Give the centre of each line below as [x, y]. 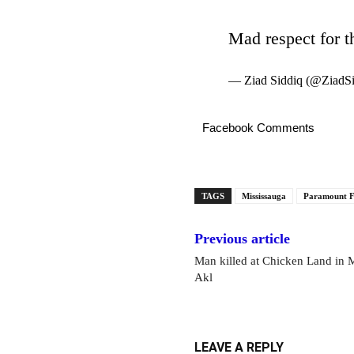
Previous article [242, 239]
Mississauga [264, 196]
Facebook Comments [258, 128]
